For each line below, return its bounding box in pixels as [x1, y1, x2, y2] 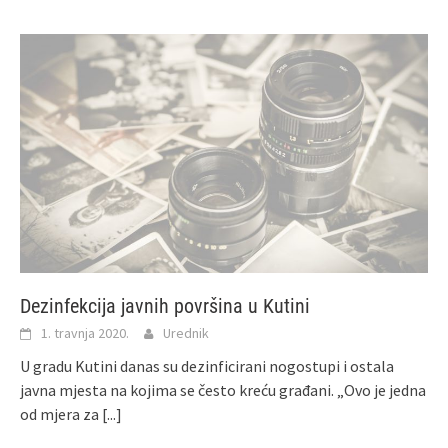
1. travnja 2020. [41, 324, 129, 343]
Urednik [163, 324, 209, 343]
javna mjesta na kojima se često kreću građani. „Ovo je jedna [20, 380, 426, 401]
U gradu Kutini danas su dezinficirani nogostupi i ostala [20, 356, 394, 377]
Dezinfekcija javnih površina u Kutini [20, 294, 310, 319]
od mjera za [20, 404, 102, 425]
